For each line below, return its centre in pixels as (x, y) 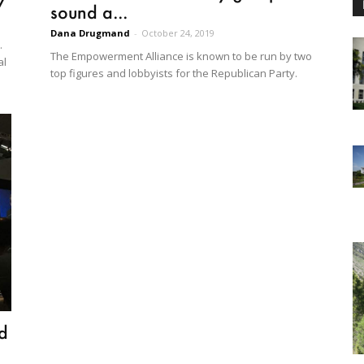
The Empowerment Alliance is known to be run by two (181, 56)
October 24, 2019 (178, 33)
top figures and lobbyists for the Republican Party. (174, 74)
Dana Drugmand (90, 33)
